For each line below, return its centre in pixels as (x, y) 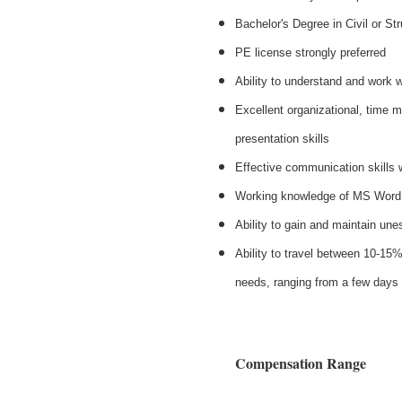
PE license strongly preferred (310, 52)
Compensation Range (301, 363)
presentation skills (282, 138)
